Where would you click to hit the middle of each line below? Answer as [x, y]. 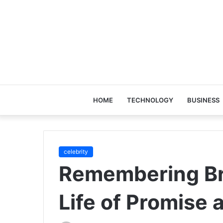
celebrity [76, 151]
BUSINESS [203, 100]
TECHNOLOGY [150, 100]
